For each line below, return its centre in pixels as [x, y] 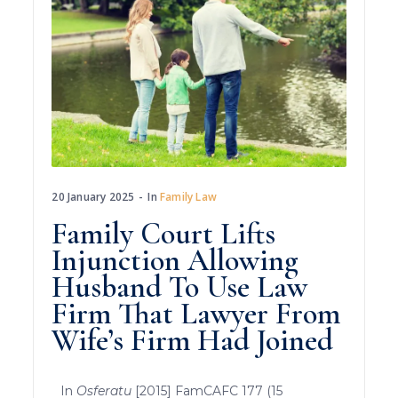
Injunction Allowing [175, 260]
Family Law [189, 196]
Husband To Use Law [180, 287]
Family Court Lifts [164, 234]
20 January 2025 [93, 196]
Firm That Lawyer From [196, 314]
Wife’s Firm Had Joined [193, 340]
